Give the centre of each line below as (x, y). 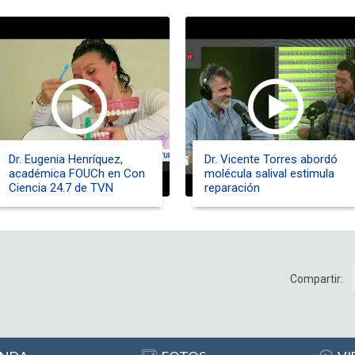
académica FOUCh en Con (76, 174)
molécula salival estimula (270, 174)
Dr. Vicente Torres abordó (271, 160)
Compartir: (317, 279)
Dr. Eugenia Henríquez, (65, 160)
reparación (233, 188)
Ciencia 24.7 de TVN (61, 188)
